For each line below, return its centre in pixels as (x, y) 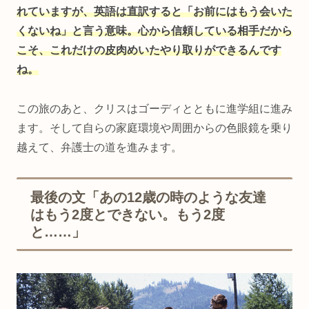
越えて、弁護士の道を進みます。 (99, 148)
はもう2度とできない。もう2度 (128, 215)
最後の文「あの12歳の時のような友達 (148, 197)
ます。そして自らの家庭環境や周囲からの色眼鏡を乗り (154, 128)
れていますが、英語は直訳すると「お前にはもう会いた (154, 12)
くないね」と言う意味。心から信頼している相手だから (154, 31)
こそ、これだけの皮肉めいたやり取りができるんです (149, 50)
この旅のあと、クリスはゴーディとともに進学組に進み (154, 109)
